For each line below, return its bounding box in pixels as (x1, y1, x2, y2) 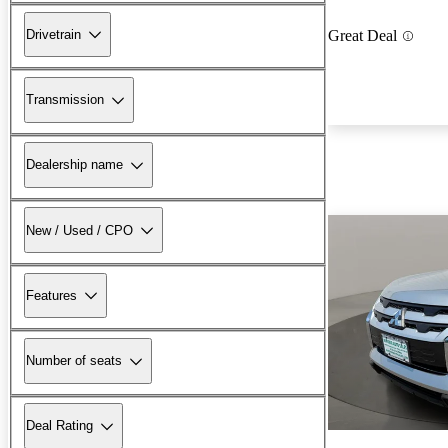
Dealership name (26, 157, 123, 173)
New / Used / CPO (26, 222, 133, 238)
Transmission (26, 92, 104, 108)
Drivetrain (26, 26, 81, 42)
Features (26, 287, 77, 303)
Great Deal (328, 27, 397, 45)
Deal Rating (26, 418, 93, 434)
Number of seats (26, 353, 122, 369)
